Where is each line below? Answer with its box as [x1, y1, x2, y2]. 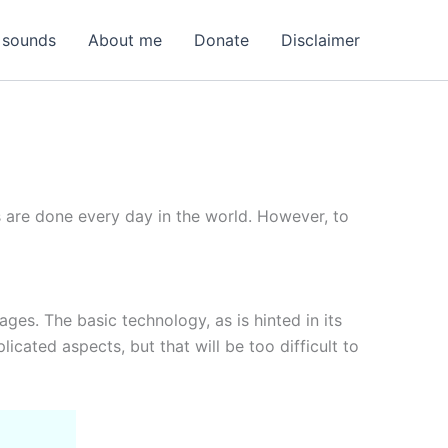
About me [88, 30, 162, 50]
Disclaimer [281, 30, 360, 50]
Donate [194, 30, 249, 50]
